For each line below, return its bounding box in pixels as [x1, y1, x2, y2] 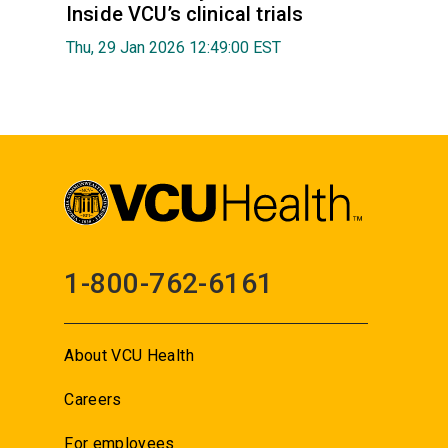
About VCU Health [64, 346, 194, 366]
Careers [64, 390, 122, 410]
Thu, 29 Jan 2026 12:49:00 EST [65, 38, 281, 58]
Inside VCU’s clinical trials [65, 2, 304, 27]
